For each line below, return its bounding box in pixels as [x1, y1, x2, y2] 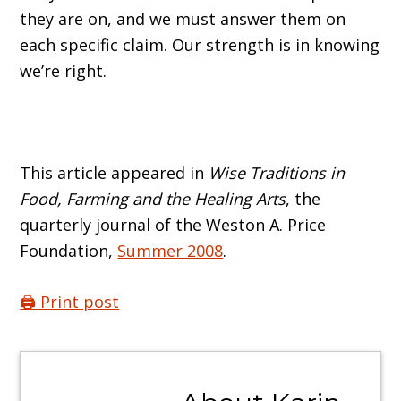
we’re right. [20, 60, 107, 82]
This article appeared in [20, 162, 209, 184]
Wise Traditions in [209, 162, 346, 184]
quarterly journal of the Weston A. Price [20, 214, 327, 236]
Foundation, [20, 240, 118, 262]
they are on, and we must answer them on [20, 8, 346, 30]
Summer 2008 [117, 240, 224, 262]
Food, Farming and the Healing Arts [20, 188, 286, 210]
